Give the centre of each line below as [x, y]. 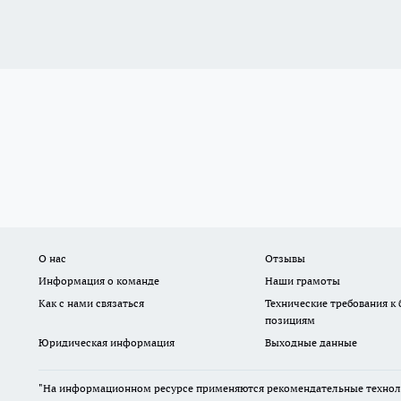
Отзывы [285, 259]
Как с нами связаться [91, 303]
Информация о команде [99, 281]
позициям [290, 320]
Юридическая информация [107, 343]
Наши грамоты [302, 281]
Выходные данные [311, 343]
